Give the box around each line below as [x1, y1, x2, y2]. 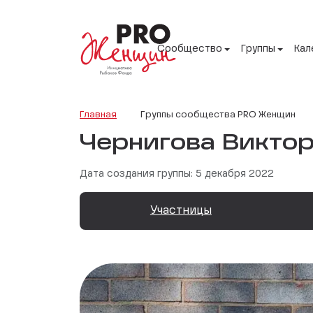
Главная [80, 110, 117, 119]
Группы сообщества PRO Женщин [140, 110, 296, 119]
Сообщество [157, 44, 222, 54]
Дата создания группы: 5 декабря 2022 [80, 168, 274, 179]
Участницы [150, 205, 212, 217]
